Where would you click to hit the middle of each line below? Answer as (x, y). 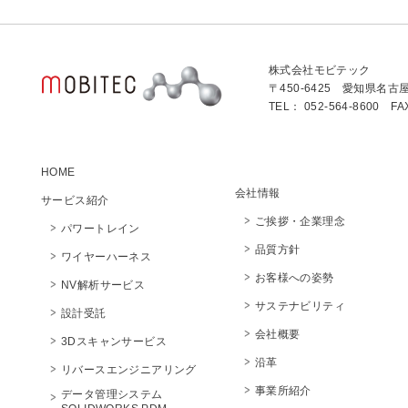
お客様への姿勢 (294, 278)
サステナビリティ (300, 306)
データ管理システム (112, 394)
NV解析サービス (103, 285)
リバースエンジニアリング (129, 370)
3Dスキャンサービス (114, 342)
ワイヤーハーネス (107, 257)
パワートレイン (101, 229)
